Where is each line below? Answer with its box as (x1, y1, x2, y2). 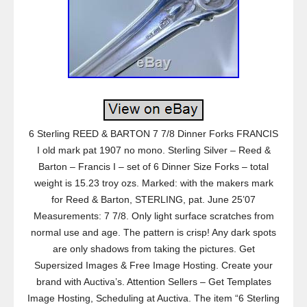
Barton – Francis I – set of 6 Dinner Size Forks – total (38, 161, 269, 172)
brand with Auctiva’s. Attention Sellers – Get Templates (36, 276, 271, 287)
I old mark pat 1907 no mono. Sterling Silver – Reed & (36, 145, 271, 156)
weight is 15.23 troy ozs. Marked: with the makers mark (34, 177, 273, 188)
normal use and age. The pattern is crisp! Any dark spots (31, 227, 276, 238)
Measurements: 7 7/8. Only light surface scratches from (33, 210, 274, 221)
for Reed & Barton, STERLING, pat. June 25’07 (51, 194, 256, 205)
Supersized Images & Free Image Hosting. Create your (34, 260, 273, 271)
